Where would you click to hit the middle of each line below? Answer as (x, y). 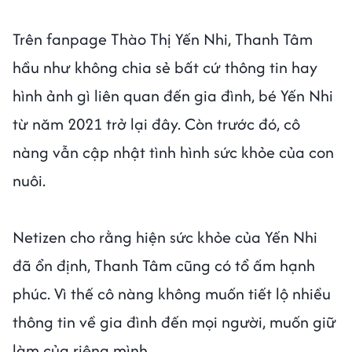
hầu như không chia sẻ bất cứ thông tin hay (165, 68)
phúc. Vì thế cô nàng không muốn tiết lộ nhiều (172, 294)
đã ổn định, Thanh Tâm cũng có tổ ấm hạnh (164, 266)
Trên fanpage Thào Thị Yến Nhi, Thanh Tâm (163, 39)
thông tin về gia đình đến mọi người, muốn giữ (174, 322)
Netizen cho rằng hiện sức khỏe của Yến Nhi (165, 237)
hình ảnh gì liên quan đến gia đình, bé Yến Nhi (173, 96)
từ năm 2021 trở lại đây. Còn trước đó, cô (156, 124)
